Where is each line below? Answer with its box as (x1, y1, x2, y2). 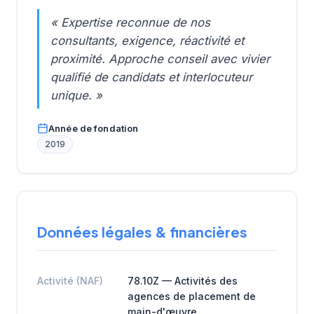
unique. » (50, 88, 102, 103)
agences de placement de (128, 289, 256, 302)
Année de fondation (48, 123, 139, 135)
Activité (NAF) (37, 274, 103, 287)
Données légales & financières (37, 222, 247, 240)
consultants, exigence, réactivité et (50, 34, 244, 48)
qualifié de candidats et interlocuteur (50, 70, 252, 85)
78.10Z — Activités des (128, 274, 238, 287)
